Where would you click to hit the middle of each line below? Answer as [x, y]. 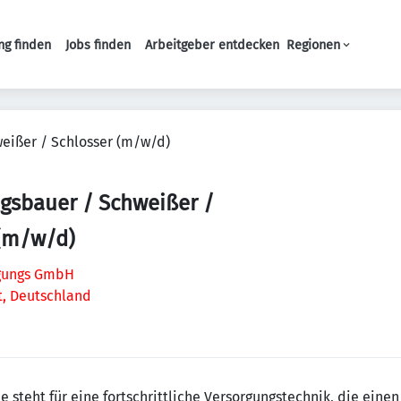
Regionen [313, 45]
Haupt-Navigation [206, 53]
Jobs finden [98, 45]
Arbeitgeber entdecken [212, 45]
